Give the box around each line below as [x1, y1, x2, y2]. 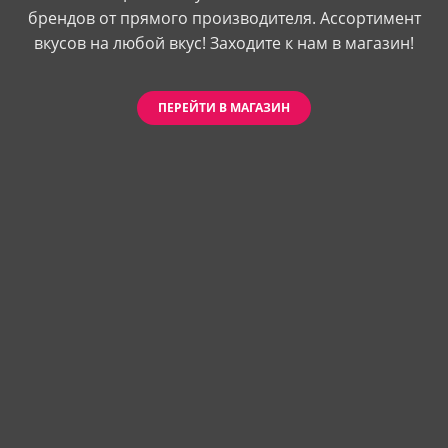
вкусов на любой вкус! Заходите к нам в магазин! [34, 31, 414, 54]
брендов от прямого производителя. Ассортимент [27, 6, 421, 29]
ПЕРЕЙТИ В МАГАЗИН [158, 98, 290, 116]
